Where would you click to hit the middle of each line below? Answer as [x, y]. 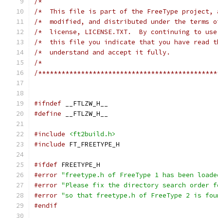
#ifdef [46, 165]
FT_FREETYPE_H [92, 144]
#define [48, 114]
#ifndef [48, 103]
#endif [46, 206]
